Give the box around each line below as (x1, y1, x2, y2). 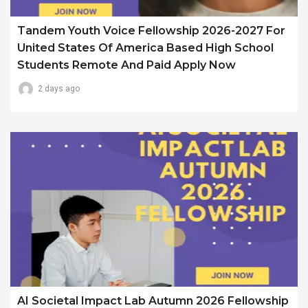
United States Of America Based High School (17, 41, 274, 55)
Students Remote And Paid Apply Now (17, 58, 236, 72)
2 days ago (38, 84, 80, 94)
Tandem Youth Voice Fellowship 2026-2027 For (17, 24, 285, 38)
